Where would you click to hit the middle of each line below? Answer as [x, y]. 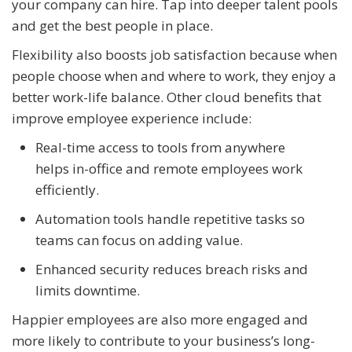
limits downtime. [88, 291]
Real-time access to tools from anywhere [160, 148]
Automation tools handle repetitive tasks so [170, 219]
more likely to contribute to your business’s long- [163, 341]
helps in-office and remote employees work [169, 169]
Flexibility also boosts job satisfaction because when [174, 55]
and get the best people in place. [114, 26]
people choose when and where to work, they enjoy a [174, 76]
